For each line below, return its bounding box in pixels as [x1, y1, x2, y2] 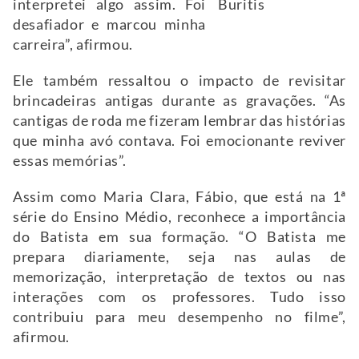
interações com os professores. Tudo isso [13, 288, 346, 305]
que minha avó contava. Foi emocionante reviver [13, 131, 346, 149]
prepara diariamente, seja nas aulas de [13, 248, 346, 265]
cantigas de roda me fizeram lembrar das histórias [13, 111, 346, 129]
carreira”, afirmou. [13, 35, 136, 53]
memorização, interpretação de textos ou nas [13, 268, 346, 285]
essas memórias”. [13, 151, 130, 169]
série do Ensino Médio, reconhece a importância [13, 208, 346, 225]
